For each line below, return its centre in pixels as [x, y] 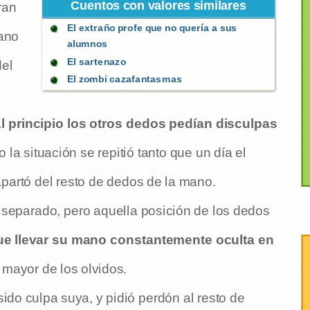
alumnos [87, 44]
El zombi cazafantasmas [125, 80]
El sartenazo [96, 62]
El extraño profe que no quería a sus [152, 28]
